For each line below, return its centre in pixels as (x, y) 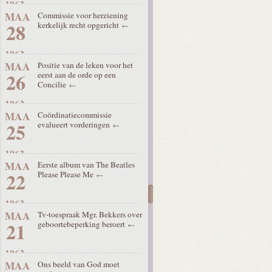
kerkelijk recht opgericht (79, 25)
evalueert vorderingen (75, 124)
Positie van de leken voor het (85, 65)
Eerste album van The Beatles (86, 165)
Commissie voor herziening (83, 15)
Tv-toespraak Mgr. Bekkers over (90, 214)
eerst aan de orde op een (77, 75)
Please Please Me (66, 174)
